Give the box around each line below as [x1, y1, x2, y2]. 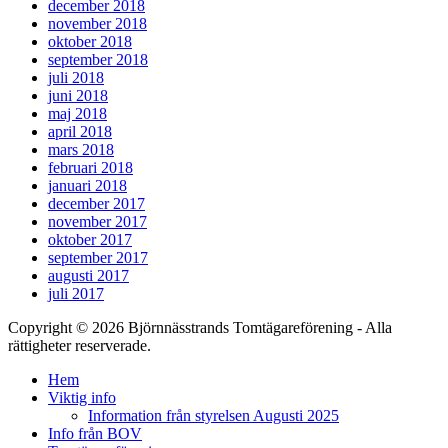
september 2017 [48, 249, 148, 267]
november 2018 [48, 15, 147, 33]
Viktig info [48, 389, 116, 407]
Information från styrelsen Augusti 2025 [88, 407, 339, 425]
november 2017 [48, 213, 147, 231]
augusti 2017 [48, 267, 129, 285]
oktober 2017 [48, 231, 132, 249]
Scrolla [7, 354, 51, 372]
